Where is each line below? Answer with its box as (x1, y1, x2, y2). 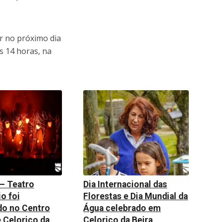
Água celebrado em (83, 203, 161, 213)
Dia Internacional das (83, 179, 167, 189)
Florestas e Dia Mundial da (83, 191, 188, 201)
